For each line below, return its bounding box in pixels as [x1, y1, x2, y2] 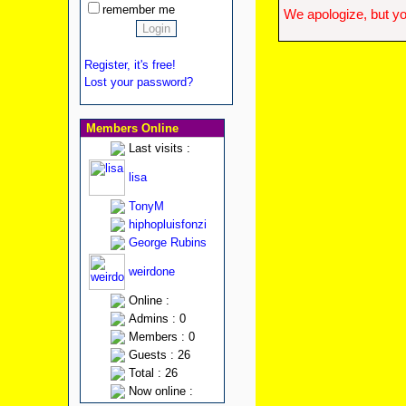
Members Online [82, 121, 179, 135]
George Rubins [128, 236, 207, 249]
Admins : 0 [128, 312, 186, 325]
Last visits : [128, 141, 190, 155]
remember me [101, 3, 175, 16]
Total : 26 [128, 366, 178, 380]
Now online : [128, 384, 193, 398]
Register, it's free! [83, 58, 176, 72]
